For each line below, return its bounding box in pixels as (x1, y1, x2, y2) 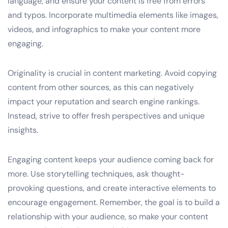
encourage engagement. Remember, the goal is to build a (8, 196, 220, 208)
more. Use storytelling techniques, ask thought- (8, 168, 185, 179)
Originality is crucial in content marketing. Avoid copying (8, 67, 217, 78)
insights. (8, 124, 38, 135)
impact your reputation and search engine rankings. (8, 96, 199, 107)
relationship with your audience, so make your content (8, 211, 208, 222)
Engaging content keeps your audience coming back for (8, 154, 214, 165)
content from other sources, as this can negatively (8, 81, 194, 93)
